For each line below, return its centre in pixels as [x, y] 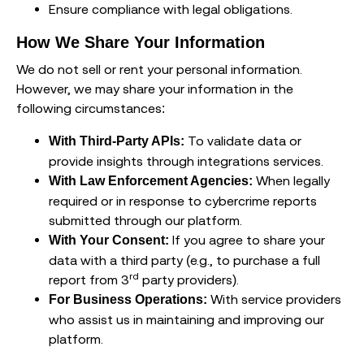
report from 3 [89, 280]
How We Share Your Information [141, 43]
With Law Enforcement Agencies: [151, 181]
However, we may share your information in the [155, 89]
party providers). [189, 280]
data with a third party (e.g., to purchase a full [184, 260]
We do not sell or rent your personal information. [159, 69]
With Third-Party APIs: [117, 141]
